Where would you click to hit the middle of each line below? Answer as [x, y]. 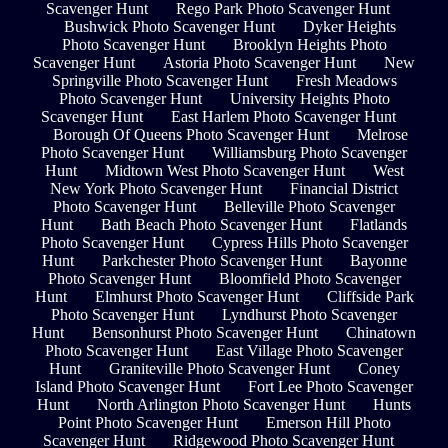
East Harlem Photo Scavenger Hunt [283, 116]
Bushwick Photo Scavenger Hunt [169, 26]
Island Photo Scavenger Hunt [127, 386]
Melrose [382, 134]
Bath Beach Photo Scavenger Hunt [211, 224]
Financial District [344, 188]
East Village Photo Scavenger [309, 350]
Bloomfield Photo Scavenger [309, 278]
